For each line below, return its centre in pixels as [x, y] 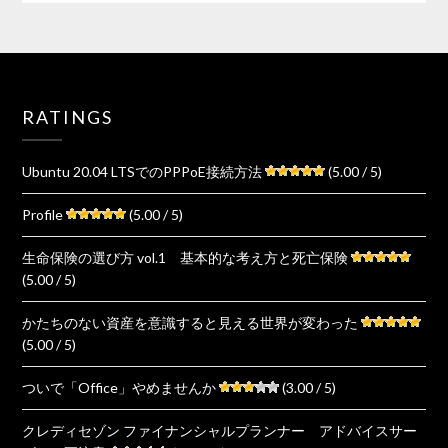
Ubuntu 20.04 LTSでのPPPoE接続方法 [142, 171]
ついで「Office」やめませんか [119, 387]
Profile [43, 214]
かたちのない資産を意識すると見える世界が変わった [190, 322]
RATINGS [68, 116]
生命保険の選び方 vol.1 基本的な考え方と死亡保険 [185, 257]
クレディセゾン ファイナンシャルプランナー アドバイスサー [220, 430]
